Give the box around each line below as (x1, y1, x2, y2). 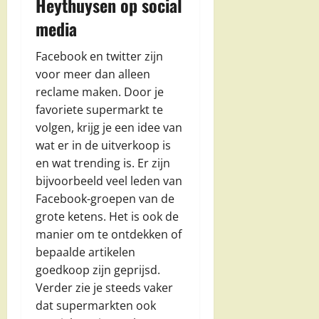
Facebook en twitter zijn (36, 48, 163, 64)
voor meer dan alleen (36, 66, 150, 82)
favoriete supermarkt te (36, 101, 163, 117)
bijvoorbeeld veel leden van (36, 172, 182, 189)
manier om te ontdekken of (36, 226, 182, 242)
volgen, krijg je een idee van (36, 119, 182, 135)
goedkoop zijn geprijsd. (36, 261, 160, 278)
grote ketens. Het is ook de (36, 208, 179, 224)
